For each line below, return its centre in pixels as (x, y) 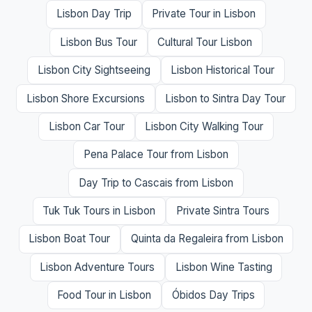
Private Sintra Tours (223, 211)
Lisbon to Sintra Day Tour (226, 98)
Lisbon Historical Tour (223, 70)
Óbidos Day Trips (213, 295)
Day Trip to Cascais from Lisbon (156, 182)
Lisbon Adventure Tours (97, 267)
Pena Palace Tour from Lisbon (156, 155)
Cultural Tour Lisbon (205, 42)
